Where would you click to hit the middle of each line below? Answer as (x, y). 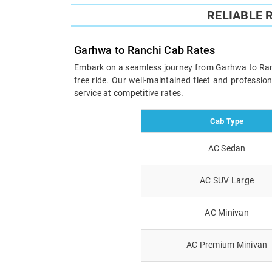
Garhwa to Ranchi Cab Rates (145, 50)
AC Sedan (227, 148)
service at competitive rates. (129, 93)
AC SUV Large (227, 180)
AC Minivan (227, 212)
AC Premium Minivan (227, 244)
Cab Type (227, 121)
